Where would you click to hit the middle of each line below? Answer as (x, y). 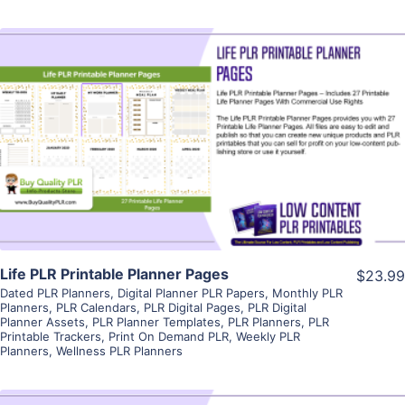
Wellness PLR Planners (119, 351)
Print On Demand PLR (169, 337)
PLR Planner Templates (156, 322)
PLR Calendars (96, 308)
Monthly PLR (307, 293)
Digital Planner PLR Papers (191, 293)
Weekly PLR (268, 337)
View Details (202, 113)
